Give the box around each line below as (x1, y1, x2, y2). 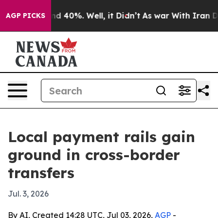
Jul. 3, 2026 (8, 189, 49, 199)
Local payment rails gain (8, 127, 195, 146)
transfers (8, 163, 74, 182)
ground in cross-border (8, 145, 180, 164)
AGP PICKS (6, 11, 45, 20)
